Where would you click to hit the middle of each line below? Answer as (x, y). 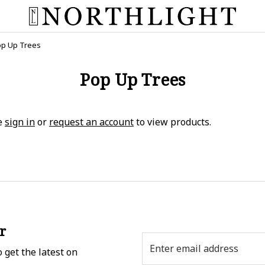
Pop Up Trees (132, 79)
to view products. (172, 122)
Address (159, 253)
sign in (20, 122)
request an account (91, 122)
